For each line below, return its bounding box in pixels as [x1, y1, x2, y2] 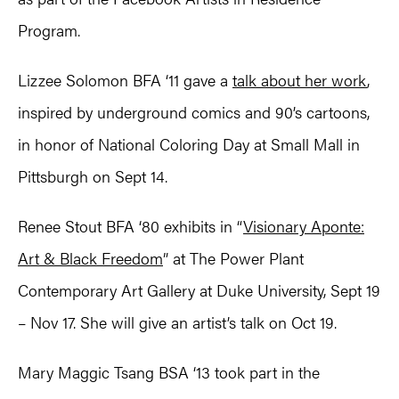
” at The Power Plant [163, 247, 304, 270]
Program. [18, 19, 80, 42]
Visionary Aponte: [243, 215, 364, 238]
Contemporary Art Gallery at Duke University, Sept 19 [18, 279, 380, 302]
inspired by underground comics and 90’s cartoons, [18, 101, 370, 124]
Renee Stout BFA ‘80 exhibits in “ [18, 215, 243, 238]
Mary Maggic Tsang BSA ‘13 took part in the [18, 361, 320, 384]
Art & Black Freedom [18, 247, 163, 270]
